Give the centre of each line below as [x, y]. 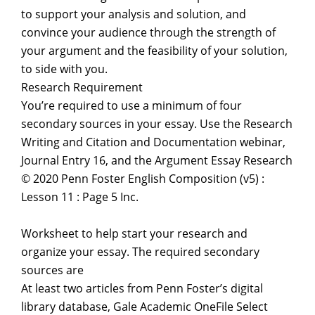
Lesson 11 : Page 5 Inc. [80, 197]
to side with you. [64, 69]
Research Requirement [82, 87]
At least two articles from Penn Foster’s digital [142, 288]
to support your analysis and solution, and [134, 14]
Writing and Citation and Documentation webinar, [153, 142]
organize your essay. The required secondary [140, 252]
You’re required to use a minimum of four [131, 105]
